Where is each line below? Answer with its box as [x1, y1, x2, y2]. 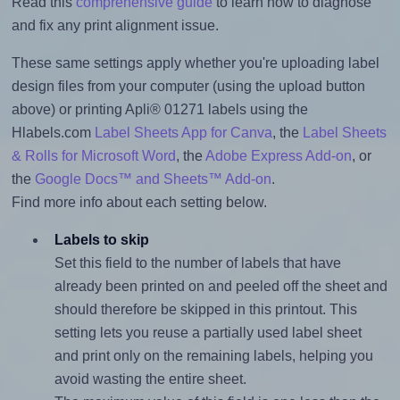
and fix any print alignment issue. [11, 18, 219, 34]
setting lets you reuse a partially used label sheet [54, 325, 362, 341]
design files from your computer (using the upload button [11, 79, 365, 95]
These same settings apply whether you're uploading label [11, 55, 379, 71]
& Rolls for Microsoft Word [11, 148, 176, 164]
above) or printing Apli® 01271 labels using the [11, 102, 308, 118]
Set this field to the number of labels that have [54, 255, 341, 271]
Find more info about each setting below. [11, 195, 267, 211]
